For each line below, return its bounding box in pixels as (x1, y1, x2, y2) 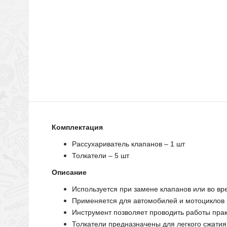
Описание (52, 168, 87, 176)
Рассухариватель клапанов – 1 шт (72, 139, 185, 148)
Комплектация (52, 123, 103, 131)
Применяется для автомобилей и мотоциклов (72, 196, 224, 205)
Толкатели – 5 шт (72, 151, 129, 160)
